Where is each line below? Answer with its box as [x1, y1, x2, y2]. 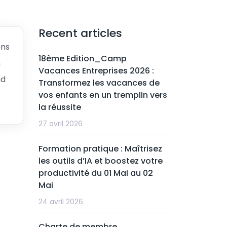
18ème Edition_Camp [39, 53, 127, 64]
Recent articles [39, 25, 122, 41]
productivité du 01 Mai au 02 [39, 167, 153, 179]
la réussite [39, 101, 81, 113]
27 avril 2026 [39, 119, 83, 129]
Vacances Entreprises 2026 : [39, 65, 154, 77]
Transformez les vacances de [39, 77, 160, 89]
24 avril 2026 [39, 197, 83, 207]
